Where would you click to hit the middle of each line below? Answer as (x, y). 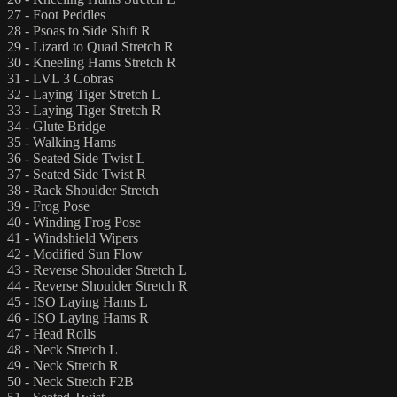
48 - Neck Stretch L (62, 349)
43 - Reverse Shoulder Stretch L (97, 269)
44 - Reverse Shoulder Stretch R (97, 285)
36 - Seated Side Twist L (76, 158)
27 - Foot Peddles (56, 14)
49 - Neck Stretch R (63, 365)
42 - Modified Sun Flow (75, 253)
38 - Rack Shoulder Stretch (83, 190)
